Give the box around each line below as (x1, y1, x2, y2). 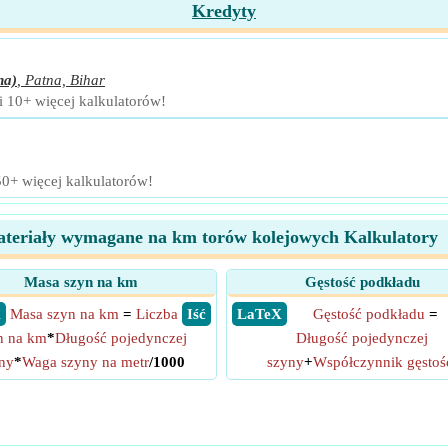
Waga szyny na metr (22, 354, 149, 370)
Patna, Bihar (25, 72, 105, 88)
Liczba (136, 306, 178, 322)
